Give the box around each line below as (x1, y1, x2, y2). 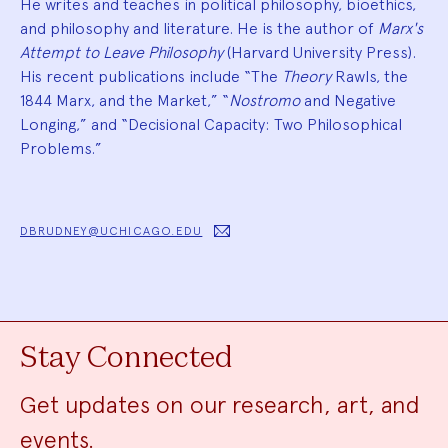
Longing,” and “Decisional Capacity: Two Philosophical (20, 114, 402, 134)
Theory (282, 66, 331, 86)
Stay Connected (20, 343, 233, 374)
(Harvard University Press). (223, 42, 416, 62)
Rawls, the (331, 66, 408, 86)
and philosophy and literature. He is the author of (20, 18, 378, 38)
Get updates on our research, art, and (20, 389, 420, 419)
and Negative (300, 90, 396, 110)
